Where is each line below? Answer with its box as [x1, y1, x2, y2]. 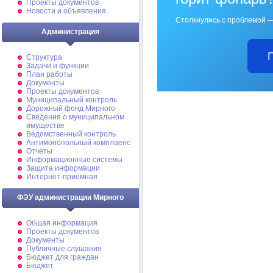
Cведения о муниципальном [26, 113, 124, 121]
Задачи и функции [26, 62, 89, 70]
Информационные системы [26, 155, 122, 164]
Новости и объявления [26, 7, 106, 15]
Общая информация [26, 219, 97, 227]
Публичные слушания [26, 244, 102, 253]
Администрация [41, 27, 99, 36]
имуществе [26, 121, 65, 130]
